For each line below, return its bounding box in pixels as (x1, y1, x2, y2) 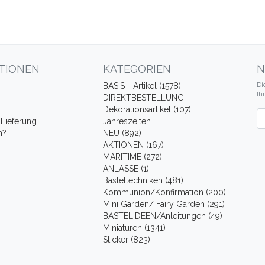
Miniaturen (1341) (102, 223, 166, 232)
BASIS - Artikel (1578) (102, 81, 181, 91)
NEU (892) (102, 128, 141, 138)
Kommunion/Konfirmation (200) (102, 188, 226, 197)
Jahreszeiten (102, 117, 151, 126)
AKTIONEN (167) (102, 140, 164, 150)
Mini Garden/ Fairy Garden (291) (102, 199, 225, 209)
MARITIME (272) (102, 152, 162, 161)
